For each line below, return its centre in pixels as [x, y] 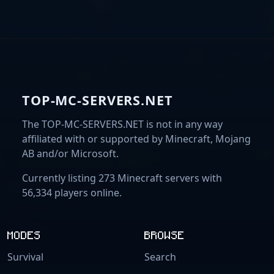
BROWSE [165, 234]
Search [160, 257]
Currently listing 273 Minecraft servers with [122, 178]
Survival [25, 257]
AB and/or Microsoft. [70, 153]
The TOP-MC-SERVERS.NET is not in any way [122, 124]
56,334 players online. [72, 192]
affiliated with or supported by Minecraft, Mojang [136, 139]
